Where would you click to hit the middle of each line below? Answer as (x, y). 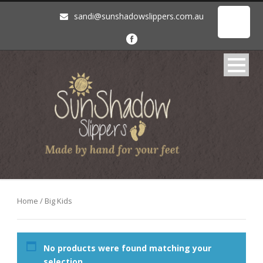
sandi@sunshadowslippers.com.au (139, 16)
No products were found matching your (127, 248)
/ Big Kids (55, 201)
